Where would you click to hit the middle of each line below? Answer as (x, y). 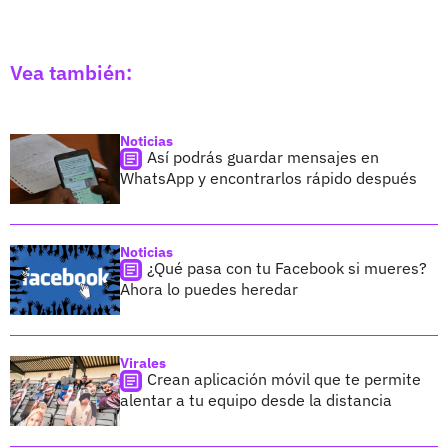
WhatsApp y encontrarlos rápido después (268, 177)
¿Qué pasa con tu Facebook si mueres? (287, 267)
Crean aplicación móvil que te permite (284, 378)
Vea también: (71, 72)
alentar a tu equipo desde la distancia (256, 399)
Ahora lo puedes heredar (209, 288)
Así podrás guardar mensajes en (263, 156)
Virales (143, 362)
